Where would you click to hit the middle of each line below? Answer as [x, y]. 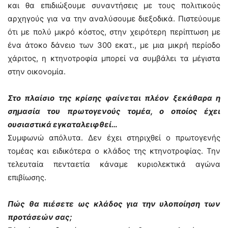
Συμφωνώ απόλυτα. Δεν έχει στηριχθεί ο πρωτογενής [114, 138]
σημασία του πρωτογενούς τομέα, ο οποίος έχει [114, 111]
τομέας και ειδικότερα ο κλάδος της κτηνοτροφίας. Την [114, 151]
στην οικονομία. [37, 72]
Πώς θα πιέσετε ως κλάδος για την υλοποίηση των [114, 204]
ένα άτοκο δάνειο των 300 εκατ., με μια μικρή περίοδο [114, 45]
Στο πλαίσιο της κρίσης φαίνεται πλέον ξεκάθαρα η [114, 98]
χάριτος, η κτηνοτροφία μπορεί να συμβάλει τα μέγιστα [114, 58]
